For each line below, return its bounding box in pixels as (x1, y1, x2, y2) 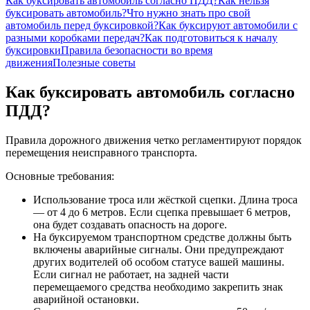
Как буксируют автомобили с (158, 19, 298, 31)
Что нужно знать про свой (127, 6, 250, 19)
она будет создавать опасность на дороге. (33, 218, 227, 230)
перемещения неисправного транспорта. (6, 146, 200, 158)
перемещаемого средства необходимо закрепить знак (33, 280, 283, 293)
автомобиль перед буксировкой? (6, 19, 158, 31)
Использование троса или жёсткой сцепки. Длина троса (33, 193, 298, 206)
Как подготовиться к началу (145, 31, 277, 44)
